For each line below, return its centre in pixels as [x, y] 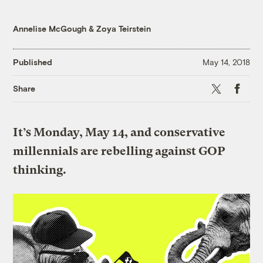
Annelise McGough [50, 28]
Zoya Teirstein [124, 28]
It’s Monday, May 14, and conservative [119, 132]
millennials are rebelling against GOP [119, 151]
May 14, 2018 [226, 62]
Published [33, 62]
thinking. [40, 170]
